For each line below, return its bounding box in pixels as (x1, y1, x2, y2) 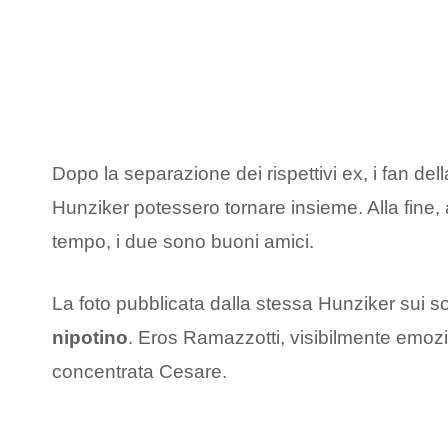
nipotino (52, 327, 128, 349)
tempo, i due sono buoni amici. (52, 230, 314, 252)
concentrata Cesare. (52, 361, 227, 383)
